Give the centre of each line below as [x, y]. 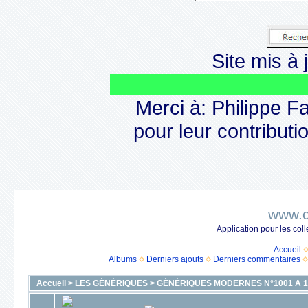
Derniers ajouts [175, 259]
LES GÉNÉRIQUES [111, 283]
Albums [123, 259]
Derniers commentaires [257, 259]
